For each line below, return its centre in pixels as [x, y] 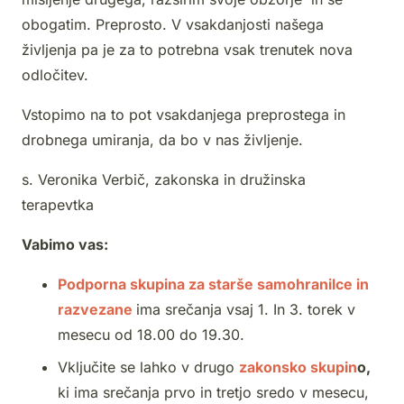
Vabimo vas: [65, 245]
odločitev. [55, 75]
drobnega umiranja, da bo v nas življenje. [162, 140]
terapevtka [58, 205]
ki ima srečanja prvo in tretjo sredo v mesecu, [213, 393]
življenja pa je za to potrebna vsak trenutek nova [187, 50]
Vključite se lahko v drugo [148, 367]
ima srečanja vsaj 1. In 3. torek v [246, 310]
